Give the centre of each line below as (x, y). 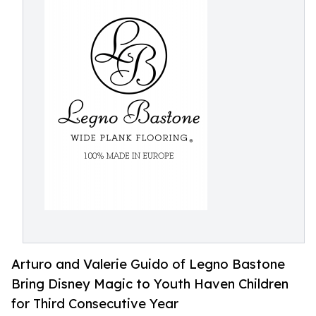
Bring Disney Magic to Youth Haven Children (150, 284)
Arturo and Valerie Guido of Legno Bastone (148, 264)
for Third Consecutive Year (95, 304)
